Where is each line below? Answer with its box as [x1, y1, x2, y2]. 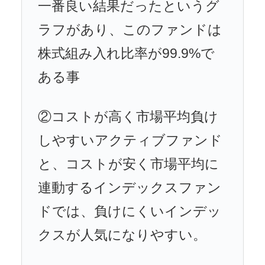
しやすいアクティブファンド [38, 133, 222, 148]
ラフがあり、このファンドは [38, 22, 222, 38]
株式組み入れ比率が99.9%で [38, 46, 215, 62]
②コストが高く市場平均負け [38, 109, 218, 125]
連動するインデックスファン [38, 180, 221, 196]
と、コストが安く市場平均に [38, 157, 219, 172]
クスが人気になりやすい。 [38, 228, 206, 243]
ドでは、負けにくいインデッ [38, 204, 221, 219]
